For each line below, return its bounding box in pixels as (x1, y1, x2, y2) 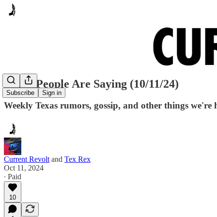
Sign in (42, 89, 62, 97)
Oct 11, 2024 (4, 163, 44, 172)
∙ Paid (4, 172, 21, 181)
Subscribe (6, 89, 34, 97)
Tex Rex (64, 155, 91, 163)
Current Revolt (4, 155, 49, 163)
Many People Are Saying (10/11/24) (4, 77, 179, 90)
